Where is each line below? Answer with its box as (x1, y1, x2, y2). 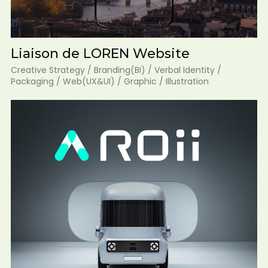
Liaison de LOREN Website (10, 45, 190, 62)
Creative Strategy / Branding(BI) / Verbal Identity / (10, 63, 221, 76)
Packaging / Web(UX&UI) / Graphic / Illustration (10, 75, 209, 87)
